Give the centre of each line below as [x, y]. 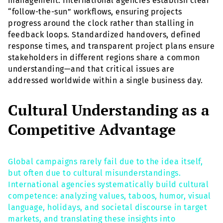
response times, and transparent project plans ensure [111, 46]
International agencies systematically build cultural [108, 184]
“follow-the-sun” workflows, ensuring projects [95, 12]
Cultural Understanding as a [109, 110]
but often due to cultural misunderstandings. [94, 173]
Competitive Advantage [92, 129]
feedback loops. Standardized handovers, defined [105, 35]
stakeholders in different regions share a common [104, 58]
